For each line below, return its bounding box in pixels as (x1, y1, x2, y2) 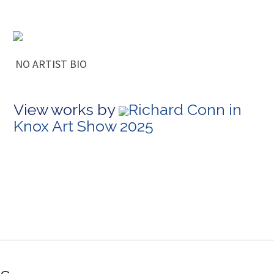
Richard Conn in (128, 100, 242, 119)
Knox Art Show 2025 (13, 117, 154, 136)
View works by (13, 100, 119, 119)
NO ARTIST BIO (13, 57, 87, 72)
